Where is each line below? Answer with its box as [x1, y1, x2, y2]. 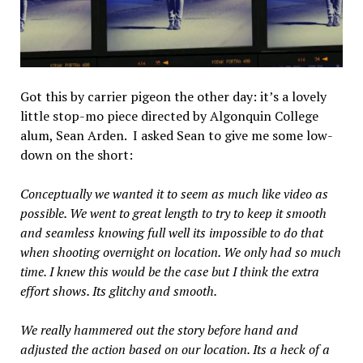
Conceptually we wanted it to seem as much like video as [19, 185, 328, 203]
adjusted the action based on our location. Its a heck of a [19, 340, 330, 359]
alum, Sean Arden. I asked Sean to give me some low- [19, 126, 333, 145]
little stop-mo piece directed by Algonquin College [19, 107, 318, 126]
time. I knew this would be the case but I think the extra [19, 263, 319, 281]
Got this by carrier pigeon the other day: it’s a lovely [19, 88, 327, 106]
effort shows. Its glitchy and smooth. [19, 282, 217, 301]
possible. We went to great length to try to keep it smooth [19, 204, 327, 223]
